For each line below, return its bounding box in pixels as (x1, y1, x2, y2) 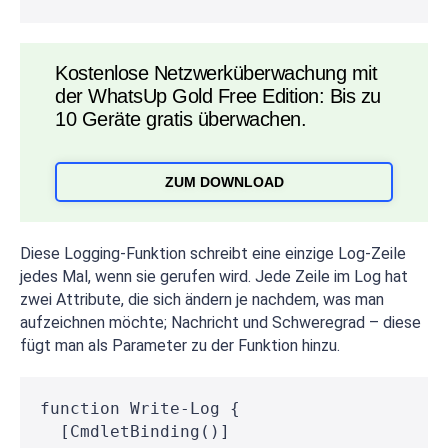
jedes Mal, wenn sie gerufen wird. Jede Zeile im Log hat (20, 267, 408, 287)
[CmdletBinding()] (40, 422, 230, 442)
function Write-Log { (40, 399, 240, 419)
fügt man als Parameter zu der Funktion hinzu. (20, 336, 340, 356)
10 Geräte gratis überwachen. (55, 108, 306, 130)
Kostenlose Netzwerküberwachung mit (55, 62, 377, 84)
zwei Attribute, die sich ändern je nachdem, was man (20, 290, 384, 310)
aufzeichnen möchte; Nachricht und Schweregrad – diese (20, 313, 421, 333)
